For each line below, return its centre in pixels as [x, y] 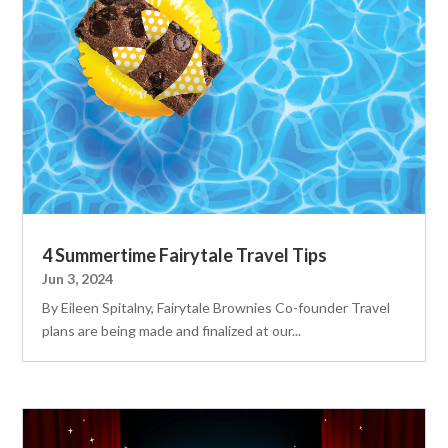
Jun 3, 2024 [78, 279]
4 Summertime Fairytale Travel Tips [185, 255]
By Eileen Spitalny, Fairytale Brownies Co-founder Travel [216, 308]
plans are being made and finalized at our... [172, 331]
